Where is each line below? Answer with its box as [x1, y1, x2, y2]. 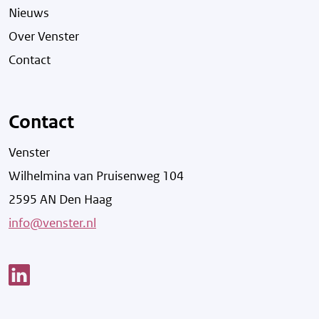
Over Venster [9, 28, 79, 45]
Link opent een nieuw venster [29, 266, 189, 282]
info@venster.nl [9, 215, 96, 231]
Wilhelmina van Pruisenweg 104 [9, 168, 184, 184]
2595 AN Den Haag [9, 192, 112, 208]
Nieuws [9, 5, 49, 21]
